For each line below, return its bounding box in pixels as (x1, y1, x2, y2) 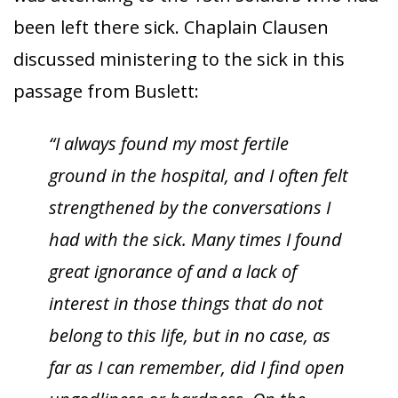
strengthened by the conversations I (49, 195, 330, 219)
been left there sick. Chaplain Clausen (13, 15, 329, 39)
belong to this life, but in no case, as (49, 323, 330, 347)
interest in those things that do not (49, 291, 323, 315)
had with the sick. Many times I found (49, 227, 342, 251)
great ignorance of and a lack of (49, 259, 297, 283)
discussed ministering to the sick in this (13, 47, 345, 71)
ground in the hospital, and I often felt (49, 163, 348, 187)
